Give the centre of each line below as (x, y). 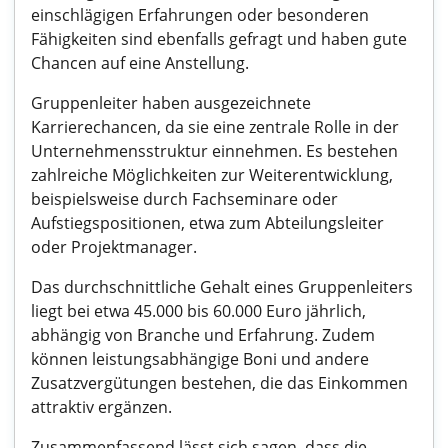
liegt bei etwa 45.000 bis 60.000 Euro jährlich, (198, 311)
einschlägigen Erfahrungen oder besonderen (200, 15)
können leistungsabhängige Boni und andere (200, 359)
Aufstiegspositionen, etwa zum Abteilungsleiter (207, 223)
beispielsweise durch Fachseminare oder (184, 199)
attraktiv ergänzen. (101, 407)
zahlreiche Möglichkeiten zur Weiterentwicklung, (212, 175)
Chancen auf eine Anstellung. (140, 63)
